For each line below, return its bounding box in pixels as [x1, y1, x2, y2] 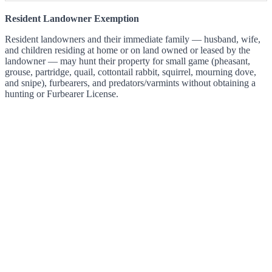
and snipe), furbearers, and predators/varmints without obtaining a [5, 78, 256, 89]
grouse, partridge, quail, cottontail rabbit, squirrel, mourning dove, [5, 67, 256, 78]
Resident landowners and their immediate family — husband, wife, [5, 34, 260, 45]
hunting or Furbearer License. [5, 89, 118, 100]
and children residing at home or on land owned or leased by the [5, 45, 250, 56]
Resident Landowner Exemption [5, 13, 139, 24]
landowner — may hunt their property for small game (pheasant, [5, 56, 250, 67]
